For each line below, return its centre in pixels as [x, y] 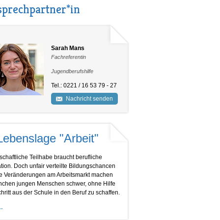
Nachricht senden [89, 99]
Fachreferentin [68, 57]
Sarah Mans [68, 48]
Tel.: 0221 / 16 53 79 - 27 [84, 85]
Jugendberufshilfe [72, 71]
